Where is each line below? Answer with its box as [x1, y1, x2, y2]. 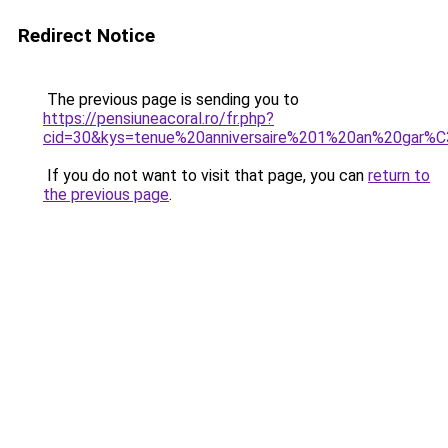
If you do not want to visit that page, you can [43, 166, 368, 185]
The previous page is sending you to [43, 90, 299, 109]
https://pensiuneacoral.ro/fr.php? [43, 109, 274, 128]
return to [368, 166, 430, 185]
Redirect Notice [18, 24, 155, 47]
